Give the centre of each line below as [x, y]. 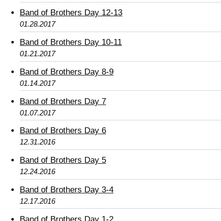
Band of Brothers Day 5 [63, 160]
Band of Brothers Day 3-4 [67, 190]
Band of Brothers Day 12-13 [71, 13]
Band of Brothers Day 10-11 [71, 42]
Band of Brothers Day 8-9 [67, 72]
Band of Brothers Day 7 [63, 101]
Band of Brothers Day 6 [63, 131]
